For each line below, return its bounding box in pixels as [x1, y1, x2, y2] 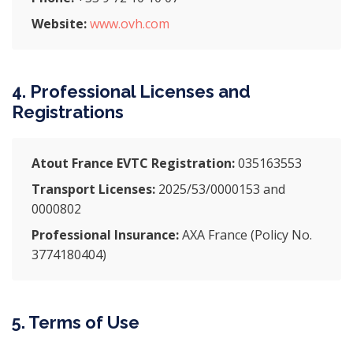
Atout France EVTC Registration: [32, 154, 235, 172]
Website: [32, 15, 87, 32]
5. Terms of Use [12, 312, 139, 333]
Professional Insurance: [32, 226, 179, 243]
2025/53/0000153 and [155, 180, 285, 198]
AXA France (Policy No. [179, 226, 312, 243]
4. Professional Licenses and [12, 81, 251, 102]
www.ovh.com [90, 15, 169, 32]
